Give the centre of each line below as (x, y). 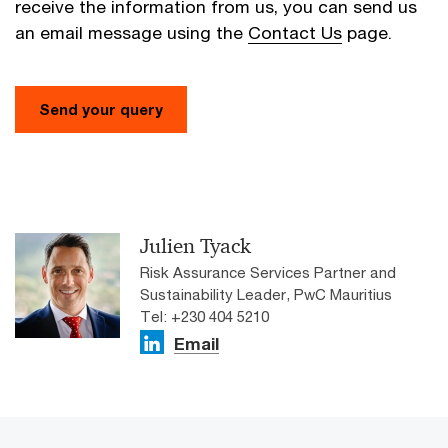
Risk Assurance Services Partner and (268, 271)
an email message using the (131, 32)
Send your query (101, 108)
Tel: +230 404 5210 (204, 315)
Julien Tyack (195, 245)
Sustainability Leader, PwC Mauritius (266, 293)
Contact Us (295, 32)
